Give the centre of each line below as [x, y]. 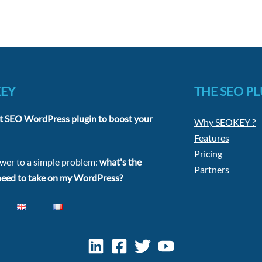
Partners [212, 170]
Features [212, 138]
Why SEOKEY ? [225, 122]
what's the [120, 162]
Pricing [208, 154]
